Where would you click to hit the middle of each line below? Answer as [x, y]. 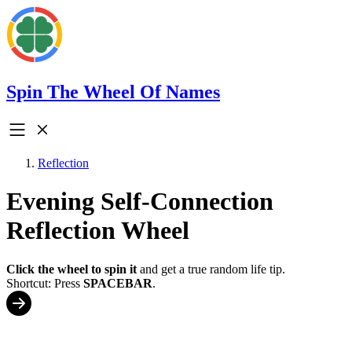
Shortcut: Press [45, 283]
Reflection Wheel [98, 231]
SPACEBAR [118, 283]
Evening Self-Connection [140, 202]
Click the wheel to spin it [71, 269]
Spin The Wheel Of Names [113, 92]
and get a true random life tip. [211, 269]
